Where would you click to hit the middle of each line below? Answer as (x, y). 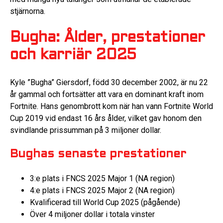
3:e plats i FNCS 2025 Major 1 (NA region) (102, 179)
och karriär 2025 (73, 56)
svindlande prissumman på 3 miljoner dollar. (86, 130)
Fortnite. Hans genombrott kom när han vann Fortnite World (111, 106)
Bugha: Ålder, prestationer (108, 38)
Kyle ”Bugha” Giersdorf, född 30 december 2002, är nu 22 (109, 82)
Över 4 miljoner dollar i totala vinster (92, 215)
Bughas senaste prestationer (98, 155)
